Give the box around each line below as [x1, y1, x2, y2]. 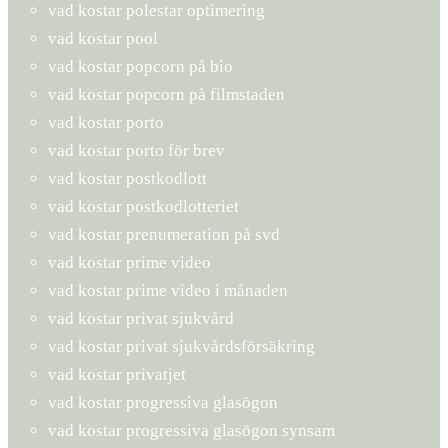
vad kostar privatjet [48, 364, 186, 384]
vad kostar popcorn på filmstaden [48, 84, 285, 104]
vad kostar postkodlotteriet [48, 196, 239, 216]
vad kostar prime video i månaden [48, 280, 288, 300]
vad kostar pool [48, 28, 158, 48]
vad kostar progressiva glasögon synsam [48, 420, 335, 440]
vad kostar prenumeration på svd [48, 224, 280, 244]
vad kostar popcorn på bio [48, 56, 233, 76]
